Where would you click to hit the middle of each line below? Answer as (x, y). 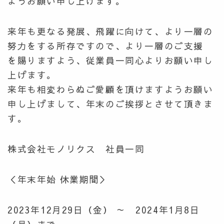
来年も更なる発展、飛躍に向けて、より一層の (110, 31)
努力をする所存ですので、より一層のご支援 (106, 45)
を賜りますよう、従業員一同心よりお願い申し (110, 60)
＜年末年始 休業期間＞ (58, 179)
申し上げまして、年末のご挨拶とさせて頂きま (110, 103)
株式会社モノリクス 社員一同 (76, 148)
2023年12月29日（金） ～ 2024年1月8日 (104, 209)
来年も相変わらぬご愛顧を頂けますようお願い (110, 89)
